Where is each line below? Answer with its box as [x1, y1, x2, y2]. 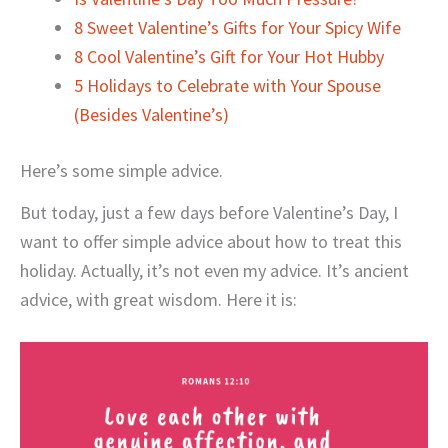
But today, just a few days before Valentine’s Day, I [20, 200, 398, 224]
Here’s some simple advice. [20, 158, 223, 182]
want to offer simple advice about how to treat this [20, 229, 402, 253]
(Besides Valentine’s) [74, 102, 229, 126]
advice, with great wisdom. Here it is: [20, 287, 297, 311]
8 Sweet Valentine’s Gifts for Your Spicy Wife [74, 15, 401, 39]
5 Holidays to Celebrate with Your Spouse [74, 73, 381, 97]
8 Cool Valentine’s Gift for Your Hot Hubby [74, 44, 384, 68]
